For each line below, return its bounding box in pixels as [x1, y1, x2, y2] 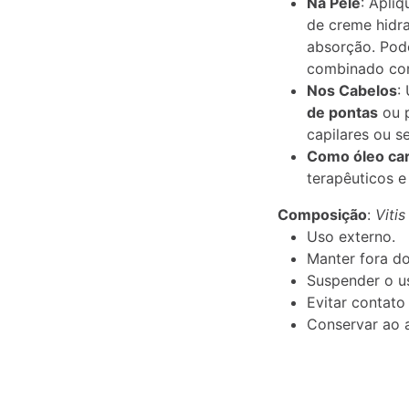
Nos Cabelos [307, 81, 397, 100]
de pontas [307, 103, 378, 121]
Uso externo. [307, 227, 395, 246]
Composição [278, 205, 367, 224]
